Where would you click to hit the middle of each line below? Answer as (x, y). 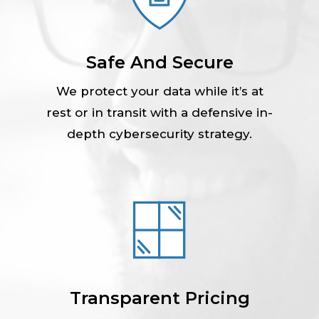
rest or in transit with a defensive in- (159, 112)
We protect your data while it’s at (159, 91)
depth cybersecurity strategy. (159, 134)
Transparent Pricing (159, 298)
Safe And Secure (159, 62)
